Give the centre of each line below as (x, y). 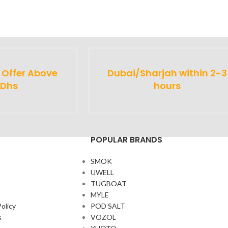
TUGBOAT (108, 183)
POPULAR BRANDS (126, 139)
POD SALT (108, 206)
